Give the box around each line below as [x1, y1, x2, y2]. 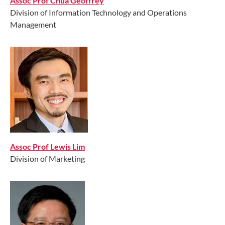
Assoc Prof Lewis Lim [10, 141, 85, 151]
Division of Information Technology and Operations [10, 7, 187, 17]
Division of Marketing [10, 153, 85, 163]
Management [10, 19, 56, 29]
